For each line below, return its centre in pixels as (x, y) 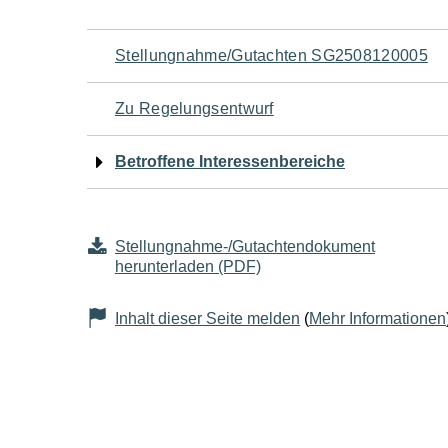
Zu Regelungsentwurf (194, 108)
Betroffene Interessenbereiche (230, 161)
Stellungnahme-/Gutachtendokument (245, 246)
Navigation (174, 53)
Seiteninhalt (183, 203)
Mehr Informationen (377, 318)
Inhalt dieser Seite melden (207, 318)
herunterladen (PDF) (188, 266)
